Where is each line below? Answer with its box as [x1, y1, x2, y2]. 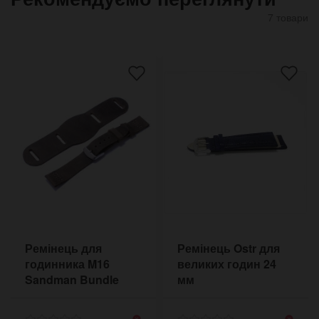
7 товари [268, 9, 308, 24]
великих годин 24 [177, 255, 276, 272]
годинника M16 [25, 255, 110, 272]
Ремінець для [25, 239, 102, 256]
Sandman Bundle [25, 271, 119, 288]
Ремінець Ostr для [177, 239, 280, 256]
